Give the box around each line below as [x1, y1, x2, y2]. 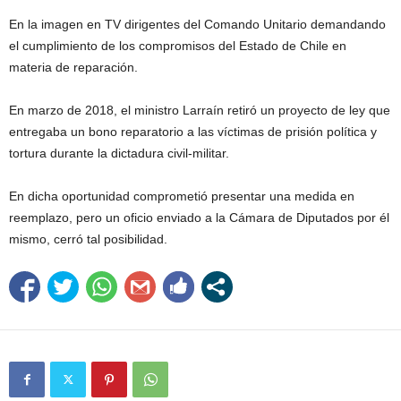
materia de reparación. [9, 60, 138, 74]
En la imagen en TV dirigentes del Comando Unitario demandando [9, 17, 386, 31]
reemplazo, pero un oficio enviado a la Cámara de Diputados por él [9, 210, 389, 225]
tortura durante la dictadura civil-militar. [9, 146, 229, 160]
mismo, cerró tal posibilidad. [9, 232, 167, 246]
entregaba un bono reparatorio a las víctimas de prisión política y [9, 124, 377, 139]
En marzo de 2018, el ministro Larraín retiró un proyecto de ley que [9, 103, 390, 117]
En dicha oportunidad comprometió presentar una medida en [9, 189, 354, 203]
